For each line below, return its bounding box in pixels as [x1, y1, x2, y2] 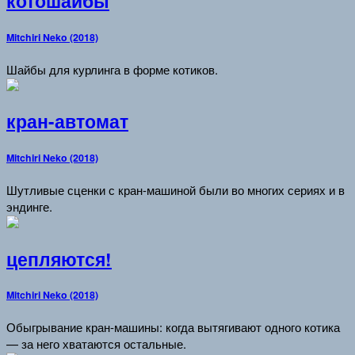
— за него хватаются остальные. [6, 335, 186, 353]
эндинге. [6, 197, 52, 215]
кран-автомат [6, 109, 128, 135]
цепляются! [6, 246, 112, 272]
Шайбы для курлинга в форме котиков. [6, 60, 218, 78]
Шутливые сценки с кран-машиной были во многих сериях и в [6, 181, 345, 198]
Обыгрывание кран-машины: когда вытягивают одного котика [6, 319, 340, 336]
